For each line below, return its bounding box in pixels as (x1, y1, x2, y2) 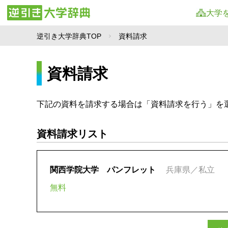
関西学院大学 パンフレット (50, 165, 156, 174)
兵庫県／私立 (166, 165, 215, 174)
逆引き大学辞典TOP (37, 32, 101, 40)
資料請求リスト (37, 128, 108, 139)
